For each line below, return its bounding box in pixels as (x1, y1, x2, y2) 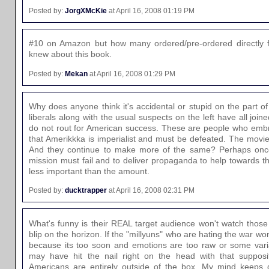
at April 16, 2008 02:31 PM (107, 186, 195, 195)
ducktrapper (65, 186, 107, 195)
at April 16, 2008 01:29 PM (88, 69, 175, 78)
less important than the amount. (29, 166, 150, 176)
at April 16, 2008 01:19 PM (107, 6, 195, 15)
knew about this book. (29, 49, 112, 59)
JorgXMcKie (65, 6, 107, 15)
